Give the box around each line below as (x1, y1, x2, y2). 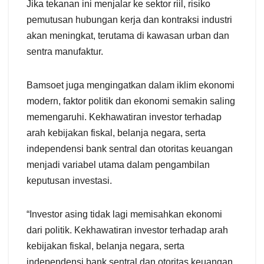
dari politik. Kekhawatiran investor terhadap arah (27, 225, 228, 235)
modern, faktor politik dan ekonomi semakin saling (27, 95, 235, 106)
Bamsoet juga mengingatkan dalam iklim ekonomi (27, 80, 235, 90)
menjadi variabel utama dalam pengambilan (27, 159, 210, 170)
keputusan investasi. (27, 175, 112, 186)
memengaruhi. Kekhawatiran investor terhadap (27, 111, 222, 122)
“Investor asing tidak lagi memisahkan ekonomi (27, 209, 222, 219)
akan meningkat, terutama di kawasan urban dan (27, 30, 229, 41)
